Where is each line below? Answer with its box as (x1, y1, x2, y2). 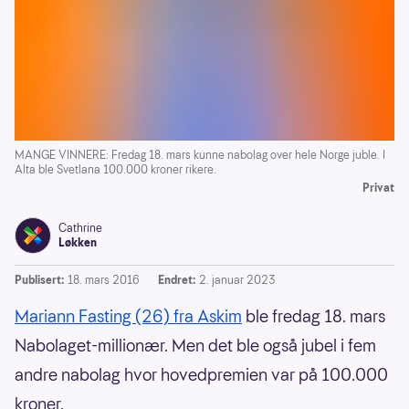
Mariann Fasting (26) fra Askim (15, 305, 242, 329)
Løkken (58, 235, 97, 251)
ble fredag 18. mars (242, 305, 385, 329)
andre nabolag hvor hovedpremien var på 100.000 (15, 363, 388, 387)
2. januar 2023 (199, 272, 276, 288)
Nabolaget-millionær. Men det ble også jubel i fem (15, 334, 376, 358)
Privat (362, 180, 394, 196)
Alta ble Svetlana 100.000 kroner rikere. (15, 162, 216, 178)
